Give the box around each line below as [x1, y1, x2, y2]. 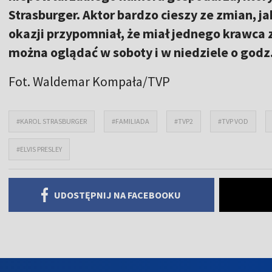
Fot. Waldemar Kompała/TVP [8, 72, 170, 90]
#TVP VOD [218, 116, 248, 126]
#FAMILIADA [112, 116, 149, 126]
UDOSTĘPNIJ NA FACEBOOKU [54, 188, 182, 201]
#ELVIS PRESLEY [16, 144, 62, 154]
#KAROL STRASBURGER [16, 116, 87, 126]
